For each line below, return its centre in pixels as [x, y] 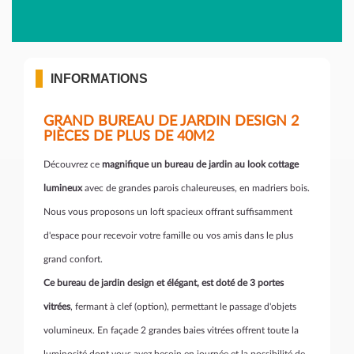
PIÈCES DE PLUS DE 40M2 [129, 137]
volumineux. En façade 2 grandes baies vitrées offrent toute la [171, 330]
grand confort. [73, 259]
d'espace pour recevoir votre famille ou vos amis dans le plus [168, 235]
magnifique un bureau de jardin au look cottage [200, 164]
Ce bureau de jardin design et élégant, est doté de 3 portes [164, 283]
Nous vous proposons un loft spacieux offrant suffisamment [168, 212]
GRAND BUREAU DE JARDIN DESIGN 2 [171, 122]
